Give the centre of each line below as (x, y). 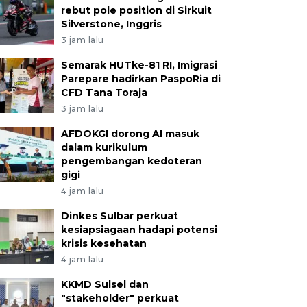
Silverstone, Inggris (111, 24)
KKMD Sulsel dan (105, 284)
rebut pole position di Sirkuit (136, 10)
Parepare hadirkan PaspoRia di (140, 79)
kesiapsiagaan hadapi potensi (139, 230)
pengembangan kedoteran (131, 161)
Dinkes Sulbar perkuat (119, 216)
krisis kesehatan (103, 243)
